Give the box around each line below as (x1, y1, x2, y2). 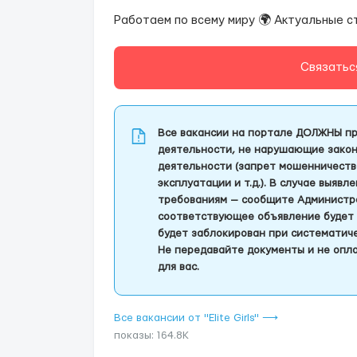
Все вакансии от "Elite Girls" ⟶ (114, 312, 278, 324)
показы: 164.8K (114, 330, 189, 341)
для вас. (158, 261, 199, 273)
